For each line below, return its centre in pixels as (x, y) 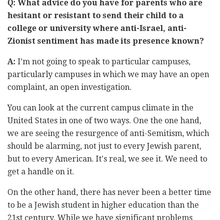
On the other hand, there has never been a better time (109, 192)
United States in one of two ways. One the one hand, (104, 120)
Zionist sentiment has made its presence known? (106, 41)
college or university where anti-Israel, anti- (97, 28)
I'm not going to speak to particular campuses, (104, 61)
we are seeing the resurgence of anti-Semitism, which (108, 133)
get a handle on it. (41, 171)
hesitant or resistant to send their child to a (96, 15)
